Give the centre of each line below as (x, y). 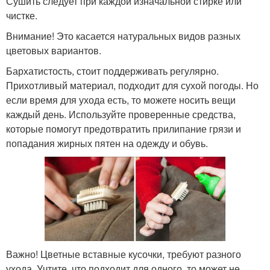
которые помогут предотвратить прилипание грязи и (124, 129)
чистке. (22, 16)
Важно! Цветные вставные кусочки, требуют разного (124, 254)
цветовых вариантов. (54, 51)
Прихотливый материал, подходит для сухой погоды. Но (132, 86)
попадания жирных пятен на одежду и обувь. (107, 143)
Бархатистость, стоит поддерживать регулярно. (112, 71)
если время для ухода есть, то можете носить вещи (121, 100)
